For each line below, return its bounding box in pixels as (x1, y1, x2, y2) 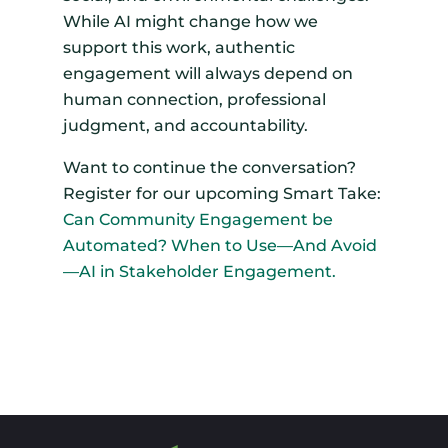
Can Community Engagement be (62, 210, 333, 230)
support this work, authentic (62, 38, 295, 58)
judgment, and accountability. (62, 116, 308, 136)
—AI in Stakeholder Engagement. (62, 262, 336, 282)
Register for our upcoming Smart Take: (62, 184, 381, 204)
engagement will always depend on (62, 64, 353, 84)
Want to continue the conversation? (62, 158, 356, 178)
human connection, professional (62, 90, 326, 110)
